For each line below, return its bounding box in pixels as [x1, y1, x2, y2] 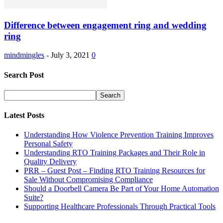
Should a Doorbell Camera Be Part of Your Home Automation [24, 184, 219, 193]
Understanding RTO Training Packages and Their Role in [24, 148, 205, 157]
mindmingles [4, 51, 44, 60]
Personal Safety [24, 139, 73, 148]
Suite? [24, 193, 43, 202]
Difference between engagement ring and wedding [4, 19, 207, 30]
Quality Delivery [24, 157, 77, 166]
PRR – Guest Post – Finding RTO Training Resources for [24, 166, 205, 175]
